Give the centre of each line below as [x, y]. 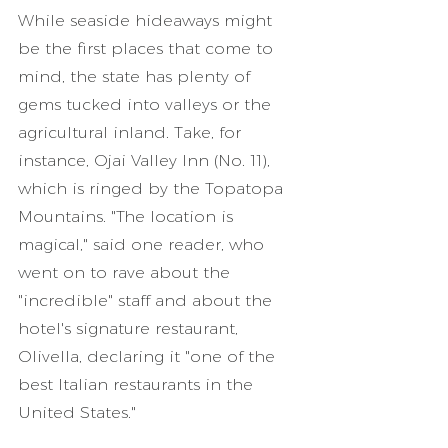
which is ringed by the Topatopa [153, 188]
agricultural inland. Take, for [132, 132]
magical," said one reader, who [143, 244]
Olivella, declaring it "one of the [149, 356]
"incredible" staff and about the [147, 300]
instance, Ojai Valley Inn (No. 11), [146, 160]
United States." [77, 412]
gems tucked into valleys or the [147, 104]
